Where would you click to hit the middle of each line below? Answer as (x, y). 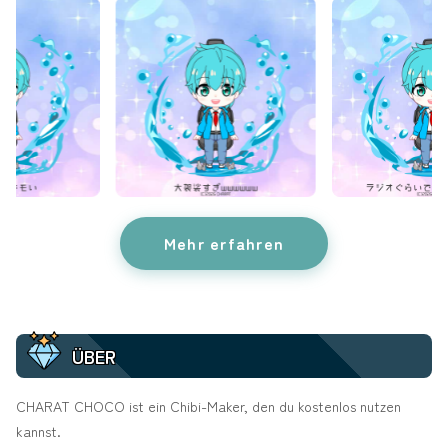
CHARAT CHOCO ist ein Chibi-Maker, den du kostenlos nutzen (208, 406)
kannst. (38, 431)
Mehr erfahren (224, 243)
